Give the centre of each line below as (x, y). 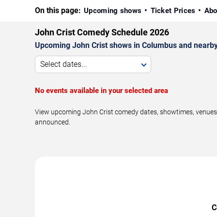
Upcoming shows (113, 10)
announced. (53, 122)
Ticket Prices (173, 10)
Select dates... (64, 64)
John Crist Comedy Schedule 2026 (102, 32)
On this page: (58, 10)
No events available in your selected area (101, 90)
